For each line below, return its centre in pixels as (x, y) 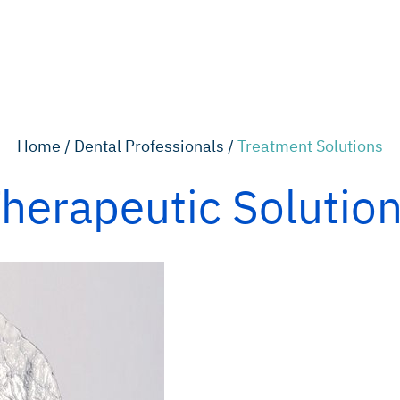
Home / (46, 146)
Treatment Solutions (310, 146)
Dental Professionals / (156, 146)
